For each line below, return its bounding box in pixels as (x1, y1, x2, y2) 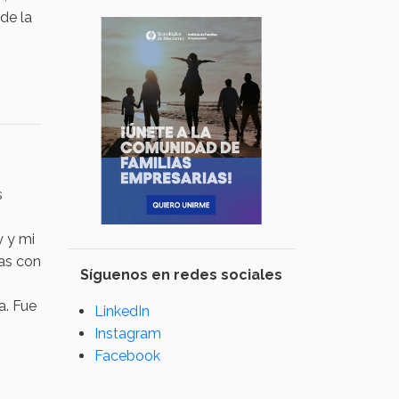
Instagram (94, 325, 161, 343)
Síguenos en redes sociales (80, 266, 282, 284)
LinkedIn (94, 303, 150, 321)
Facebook (94, 347, 160, 365)
